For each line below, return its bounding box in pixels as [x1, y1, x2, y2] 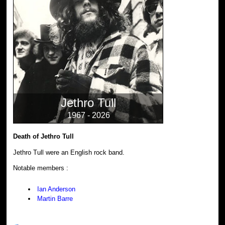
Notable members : [13, 164, 69, 172]
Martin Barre [37, 195, 73, 203]
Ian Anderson [37, 185, 76, 193]
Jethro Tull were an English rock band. [13, 148, 125, 156]
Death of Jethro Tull [13, 132, 74, 140]
